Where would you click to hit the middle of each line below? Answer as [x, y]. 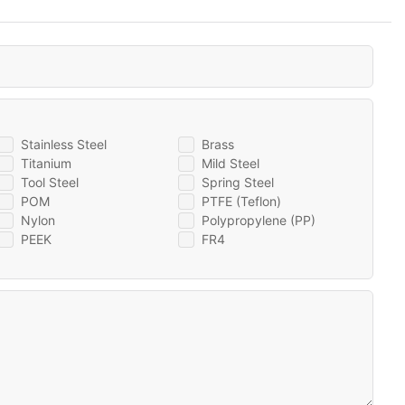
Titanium [46, 164]
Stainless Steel [64, 145]
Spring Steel [238, 183]
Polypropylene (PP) [259, 221]
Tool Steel [50, 183]
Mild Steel [231, 164]
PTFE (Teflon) [241, 202]
